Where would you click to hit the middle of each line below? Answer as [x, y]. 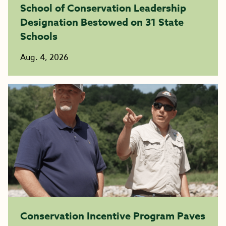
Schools [39, 36]
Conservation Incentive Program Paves [113, 216]
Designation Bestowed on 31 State [102, 22]
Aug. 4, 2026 [44, 58]
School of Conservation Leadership [103, 8]
